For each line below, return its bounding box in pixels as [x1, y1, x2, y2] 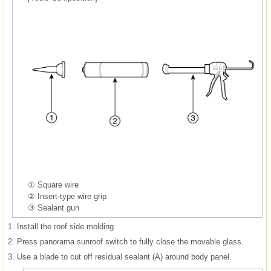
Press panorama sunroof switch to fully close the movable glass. [17, 237, 244, 247]
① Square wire [28, 180, 79, 190]
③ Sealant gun [28, 203, 79, 213]
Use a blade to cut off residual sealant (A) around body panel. [17, 252, 232, 262]
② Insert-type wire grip [28, 192, 106, 201]
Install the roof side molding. [17, 222, 116, 232]
